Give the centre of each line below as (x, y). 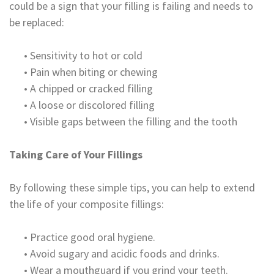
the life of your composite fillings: (87, 204)
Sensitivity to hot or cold (86, 56)
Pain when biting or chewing (94, 72)
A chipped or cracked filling (91, 89)
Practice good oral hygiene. (93, 237)
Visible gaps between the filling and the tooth (134, 122)
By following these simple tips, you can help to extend (132, 188)
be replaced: (37, 23)
